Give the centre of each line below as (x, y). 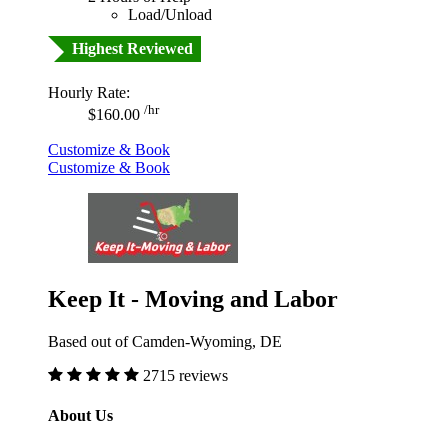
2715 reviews (185, 376)
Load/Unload (170, 15)
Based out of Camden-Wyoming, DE (165, 342)
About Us (80, 415)
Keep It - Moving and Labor (193, 299)
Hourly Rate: (89, 93)
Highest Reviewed (132, 49)
